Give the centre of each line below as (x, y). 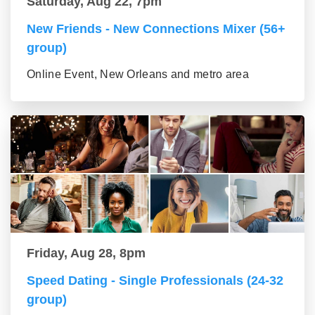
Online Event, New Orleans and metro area (138, 74)
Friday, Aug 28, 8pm (86, 253)
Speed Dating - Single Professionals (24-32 (155, 280)
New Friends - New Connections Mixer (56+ (156, 28)
